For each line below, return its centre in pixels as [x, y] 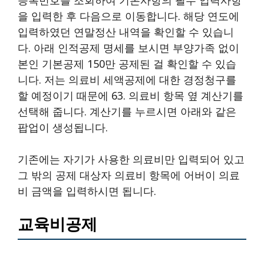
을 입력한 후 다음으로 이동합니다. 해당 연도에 [128, 16]
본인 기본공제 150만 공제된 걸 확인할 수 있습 [127, 63]
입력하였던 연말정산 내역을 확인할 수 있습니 [126, 32]
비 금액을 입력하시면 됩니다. [87, 191]
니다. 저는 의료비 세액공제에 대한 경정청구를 [127, 79]
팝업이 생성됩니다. [63, 127]
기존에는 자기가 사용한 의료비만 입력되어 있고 [131, 159]
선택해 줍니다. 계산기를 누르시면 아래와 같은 [127, 111]
